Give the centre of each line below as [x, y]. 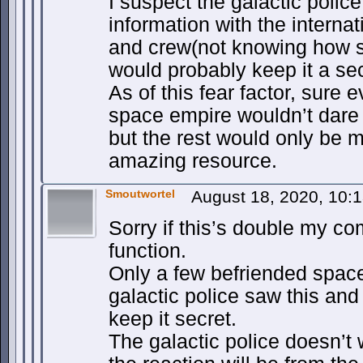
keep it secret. [173, 319]
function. [147, 251]
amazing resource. [193, 161]
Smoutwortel [140, 194]
